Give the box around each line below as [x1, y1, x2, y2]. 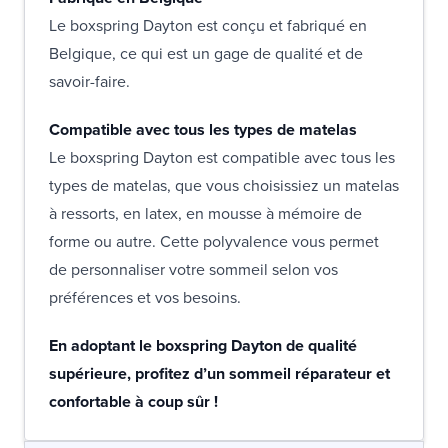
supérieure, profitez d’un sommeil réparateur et [49, 361, 390, 385]
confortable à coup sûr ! [49, 389, 218, 413]
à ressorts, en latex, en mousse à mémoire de [49, 201, 362, 225]
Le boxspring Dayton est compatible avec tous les [49, 145, 395, 169]
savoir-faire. [49, 69, 134, 93]
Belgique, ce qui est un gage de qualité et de [49, 41, 363, 65]
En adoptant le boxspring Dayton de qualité [49, 333, 357, 357]
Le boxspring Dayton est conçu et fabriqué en [49, 13, 367, 37]
